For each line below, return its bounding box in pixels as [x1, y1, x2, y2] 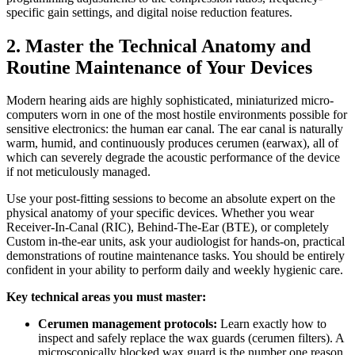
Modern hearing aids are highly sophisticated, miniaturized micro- [6, 94, 334, 108]
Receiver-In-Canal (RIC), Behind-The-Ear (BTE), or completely [6, 220, 329, 235]
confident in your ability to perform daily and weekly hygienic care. [6, 263, 343, 277]
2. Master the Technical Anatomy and [6, 35, 311, 56]
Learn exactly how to [217, 317, 326, 331]
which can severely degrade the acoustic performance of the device [6, 151, 340, 165]
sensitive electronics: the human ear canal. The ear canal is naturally [6, 122, 343, 136]
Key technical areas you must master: [6, 290, 206, 304]
